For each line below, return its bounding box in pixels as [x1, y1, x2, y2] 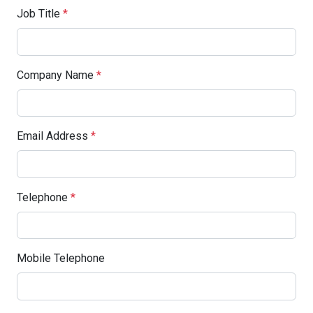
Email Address [17, 129, 91, 143]
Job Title [17, 7, 63, 20]
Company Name [17, 68, 96, 82]
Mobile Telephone [17, 252, 105, 265]
